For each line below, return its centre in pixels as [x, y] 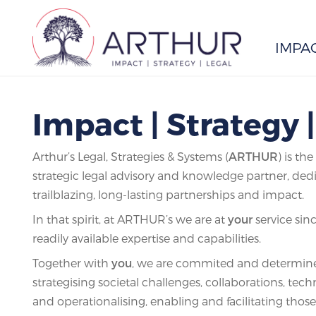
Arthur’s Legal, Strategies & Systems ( [130, 157]
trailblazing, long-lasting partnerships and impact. [168, 195]
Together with [72, 263]
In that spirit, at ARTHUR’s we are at [130, 219]
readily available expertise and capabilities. [147, 238]
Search [270, 86]
